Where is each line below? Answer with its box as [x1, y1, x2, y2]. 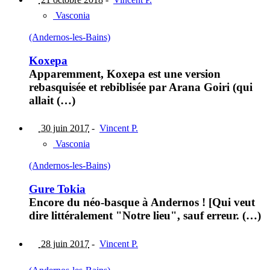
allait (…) [29, 93, 75, 107]
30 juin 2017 [39, 123, 89, 134]
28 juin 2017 [39, 238, 89, 249]
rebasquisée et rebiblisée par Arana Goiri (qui [29, 80, 253, 93]
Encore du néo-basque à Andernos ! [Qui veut [29, 196, 255, 209]
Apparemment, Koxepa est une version [29, 67, 221, 80]
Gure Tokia [29, 183, 86, 196]
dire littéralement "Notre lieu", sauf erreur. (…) [29, 209, 261, 222]
